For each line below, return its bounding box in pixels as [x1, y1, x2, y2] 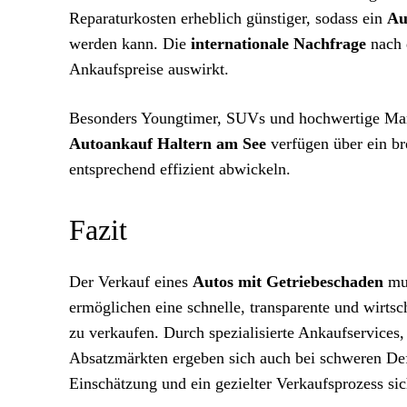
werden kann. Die [69, 35, 191, 53]
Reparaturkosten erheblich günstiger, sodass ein [69, 9, 387, 27]
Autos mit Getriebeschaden [193, 273, 383, 291]
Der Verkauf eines [69, 273, 193, 291]
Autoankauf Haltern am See [69, 134, 266, 153]
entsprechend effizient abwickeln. [69, 160, 291, 178]
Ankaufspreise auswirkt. [69, 60, 229, 78]
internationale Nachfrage [191, 35, 366, 53]
